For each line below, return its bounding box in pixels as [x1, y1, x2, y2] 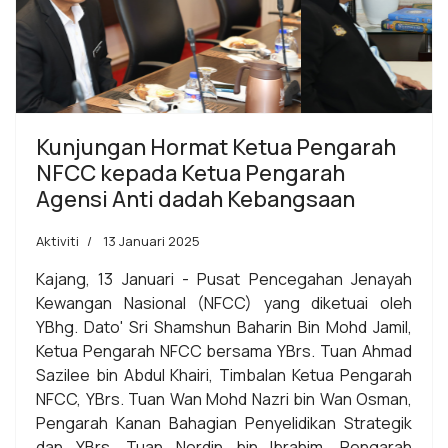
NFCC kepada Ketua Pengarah [36, 157, 345, 188]
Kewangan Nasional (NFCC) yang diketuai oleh [36, 291, 412, 314]
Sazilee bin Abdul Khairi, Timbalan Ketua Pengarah [36, 363, 412, 386]
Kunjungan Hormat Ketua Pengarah [36, 131, 396, 162]
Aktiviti [36, 231, 79, 250]
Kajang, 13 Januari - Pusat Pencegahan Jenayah [36, 267, 412, 290]
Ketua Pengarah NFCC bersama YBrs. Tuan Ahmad [36, 339, 412, 362]
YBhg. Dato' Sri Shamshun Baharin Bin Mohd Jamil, [36, 315, 412, 338]
